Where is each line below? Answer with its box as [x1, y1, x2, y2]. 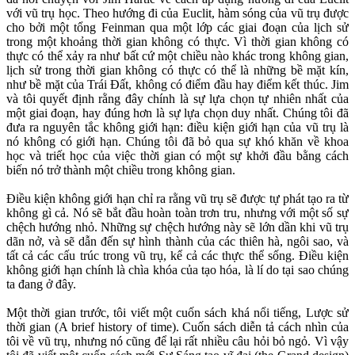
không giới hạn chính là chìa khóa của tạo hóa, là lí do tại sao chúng [6, 263, 349, 277]
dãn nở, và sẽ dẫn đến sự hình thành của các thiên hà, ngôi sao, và [6, 235, 349, 249]
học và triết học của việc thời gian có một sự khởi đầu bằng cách [6, 149, 349, 163]
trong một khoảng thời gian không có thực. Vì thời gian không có [6, 35, 349, 49]
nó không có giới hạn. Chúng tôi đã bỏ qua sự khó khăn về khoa [6, 135, 349, 149]
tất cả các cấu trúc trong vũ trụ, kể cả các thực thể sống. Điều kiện [6, 249, 349, 263]
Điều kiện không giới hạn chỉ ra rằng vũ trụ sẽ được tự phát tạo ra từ [6, 192, 349, 206]
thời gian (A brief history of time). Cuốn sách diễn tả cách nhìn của [6, 320, 349, 334]
